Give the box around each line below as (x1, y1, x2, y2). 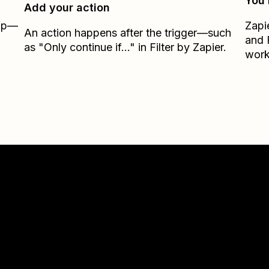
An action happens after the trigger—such (24, 26, 232, 39)
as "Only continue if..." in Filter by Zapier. (24, 41, 227, 53)
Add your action (24, 1, 110, 14)
